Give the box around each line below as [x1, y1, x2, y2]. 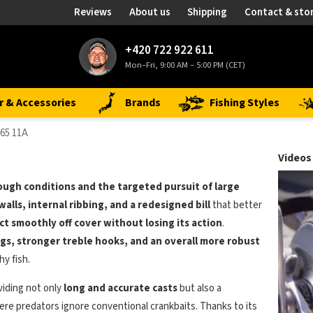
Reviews [74, 5, 112, 20]
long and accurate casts [64, 281, 177, 296]
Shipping [187, 5, 228, 20]
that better [210, 198, 262, 212]
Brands [125, 95, 161, 110]
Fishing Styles [210, 95, 279, 110]
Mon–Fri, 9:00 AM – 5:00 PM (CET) [124, 58, 245, 71]
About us [129, 5, 170, 20]
